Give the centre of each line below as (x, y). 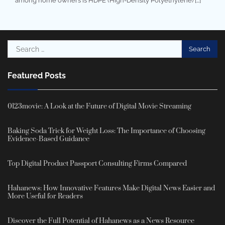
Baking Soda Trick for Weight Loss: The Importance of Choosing (106, 131)
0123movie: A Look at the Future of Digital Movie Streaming (99, 107)
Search (20, 46)
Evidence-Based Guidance (48, 139)
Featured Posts (37, 76)
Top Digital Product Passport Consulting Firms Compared (97, 163)
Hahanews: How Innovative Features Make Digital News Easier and (111, 188)
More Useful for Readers (45, 196)
